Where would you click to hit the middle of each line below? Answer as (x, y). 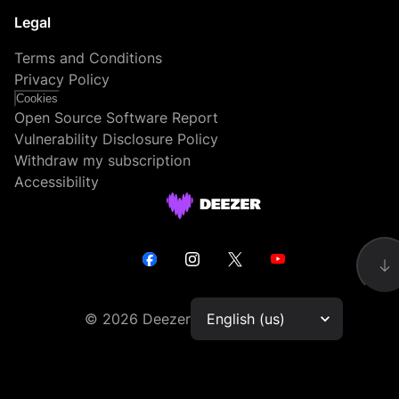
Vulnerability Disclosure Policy (116, 138)
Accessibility (57, 181)
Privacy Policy (62, 79)
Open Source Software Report (116, 117)
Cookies (37, 98)
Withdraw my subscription (102, 160)
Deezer (164, 318)
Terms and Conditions (88, 57)
